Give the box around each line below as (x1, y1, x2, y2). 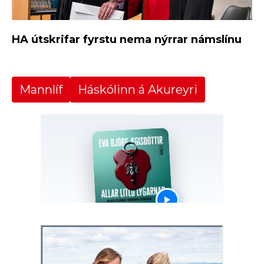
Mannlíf (19, 82, 62, 97)
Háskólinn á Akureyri (78, 82, 197, 97)
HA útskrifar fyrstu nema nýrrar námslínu (12, 33, 242, 47)
